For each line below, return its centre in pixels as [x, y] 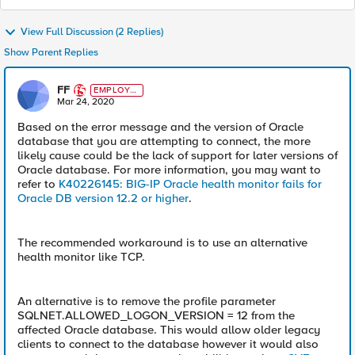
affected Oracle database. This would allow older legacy [169, 330]
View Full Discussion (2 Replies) [92, 32]
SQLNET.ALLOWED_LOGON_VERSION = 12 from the [156, 315]
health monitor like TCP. [81, 257]
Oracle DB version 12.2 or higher [103, 198]
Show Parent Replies [51, 52]
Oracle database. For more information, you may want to [169, 170]
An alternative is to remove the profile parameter [147, 301]
